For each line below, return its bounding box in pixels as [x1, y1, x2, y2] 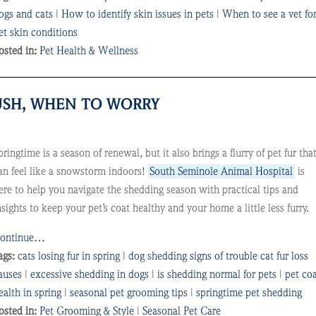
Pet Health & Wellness [39, 44, 138, 58]
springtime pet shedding [195, 286, 302, 300]
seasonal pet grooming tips [69, 286, 188, 300]
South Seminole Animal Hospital [150, 164, 293, 178]
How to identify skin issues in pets [61, 7, 214, 21]
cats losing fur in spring [17, 249, 120, 263]
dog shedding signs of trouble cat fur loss [128, 249, 308, 263]
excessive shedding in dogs [30, 267, 149, 281]
